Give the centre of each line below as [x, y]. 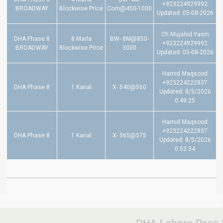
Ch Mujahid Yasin [185, 34]
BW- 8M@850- [129, 39]
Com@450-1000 [129, 8]
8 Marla [81, 39]
